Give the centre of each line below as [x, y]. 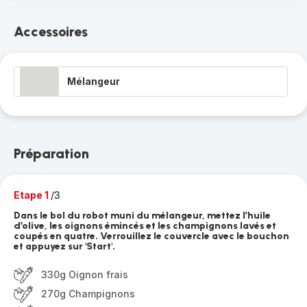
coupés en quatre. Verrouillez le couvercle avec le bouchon [151, 236]
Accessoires [51, 32]
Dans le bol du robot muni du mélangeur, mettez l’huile [142, 216]
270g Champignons [88, 294]
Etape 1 [32, 195]
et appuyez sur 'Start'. [64, 246]
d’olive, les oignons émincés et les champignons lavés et [145, 226]
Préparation [51, 153]
